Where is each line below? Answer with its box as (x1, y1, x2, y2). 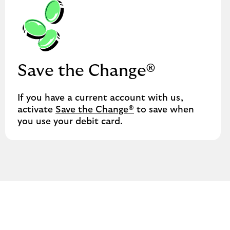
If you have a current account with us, (17, 93, 183, 103)
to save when (134, 105, 194, 114)
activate (17, 105, 55, 114)
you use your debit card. (17, 117, 123, 126)
